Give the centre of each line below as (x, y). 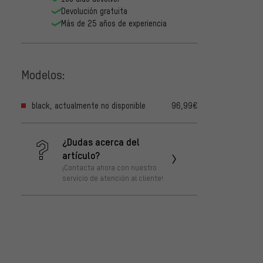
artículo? (81, 155)
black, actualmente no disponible (89, 106)
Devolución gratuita (94, 11)
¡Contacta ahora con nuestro (109, 168)
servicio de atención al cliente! (113, 178)
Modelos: (43, 74)
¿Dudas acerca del (101, 142)
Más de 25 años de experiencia (114, 23)
